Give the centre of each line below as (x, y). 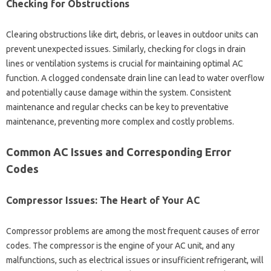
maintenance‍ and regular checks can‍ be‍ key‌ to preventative (117, 107)
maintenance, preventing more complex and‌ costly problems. (120, 121)
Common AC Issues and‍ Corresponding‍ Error (119, 152)
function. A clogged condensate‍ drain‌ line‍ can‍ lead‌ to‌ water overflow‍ (135, 78)
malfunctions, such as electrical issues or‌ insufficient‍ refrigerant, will (135, 260)
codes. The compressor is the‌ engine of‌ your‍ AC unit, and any (120, 245)
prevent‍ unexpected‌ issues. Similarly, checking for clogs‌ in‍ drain (126, 49)
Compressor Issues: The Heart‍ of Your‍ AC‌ (103, 200)
